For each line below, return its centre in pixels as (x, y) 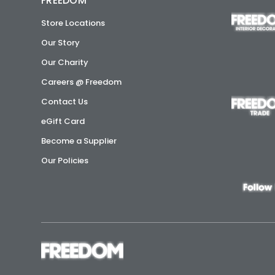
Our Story (61, 43)
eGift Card (63, 121)
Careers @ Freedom (82, 82)
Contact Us (65, 102)
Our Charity (65, 62)
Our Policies (65, 161)
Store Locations (73, 23)
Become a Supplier (79, 141)
